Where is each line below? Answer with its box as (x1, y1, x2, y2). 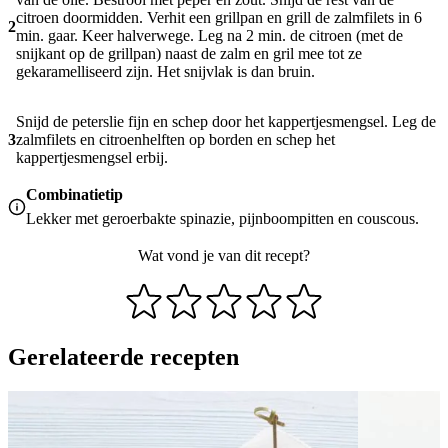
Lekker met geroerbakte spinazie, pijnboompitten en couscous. (26, 210, 419, 228)
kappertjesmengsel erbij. (16, 149, 168, 167)
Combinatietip (26, 186, 123, 204)
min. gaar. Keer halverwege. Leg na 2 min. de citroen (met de (16, 27, 403, 45)
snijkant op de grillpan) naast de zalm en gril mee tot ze (16, 45, 362, 63)
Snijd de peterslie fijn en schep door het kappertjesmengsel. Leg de (16, 113, 436, 131)
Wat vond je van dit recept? (138, 247, 310, 265)
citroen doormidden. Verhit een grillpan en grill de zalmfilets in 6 (16, 9, 422, 27)
